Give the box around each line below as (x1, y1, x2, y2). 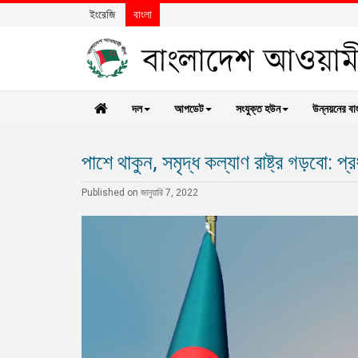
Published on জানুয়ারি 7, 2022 (82, 187, 198, 198)
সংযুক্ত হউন (236, 102, 280, 115)
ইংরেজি (89, 8, 115, 21)
